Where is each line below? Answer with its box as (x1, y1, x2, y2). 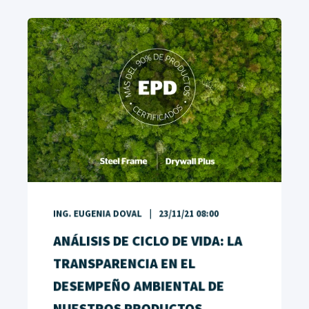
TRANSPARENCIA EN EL (52, 255, 196, 273)
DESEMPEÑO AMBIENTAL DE (52, 277, 225, 296)
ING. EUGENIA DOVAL (52, 208, 142, 221)
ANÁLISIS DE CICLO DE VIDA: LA (52, 232, 243, 251)
